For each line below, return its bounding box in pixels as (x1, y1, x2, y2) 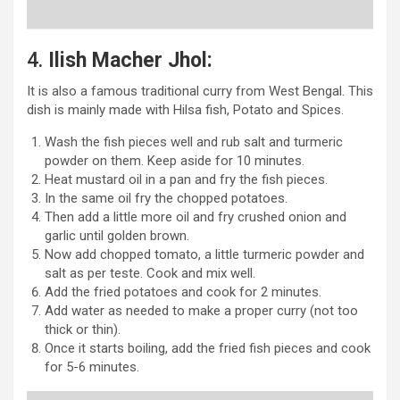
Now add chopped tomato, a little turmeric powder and (45, 246, 364, 262)
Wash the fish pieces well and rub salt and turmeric (45, 133, 343, 150)
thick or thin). (45, 321, 121, 337)
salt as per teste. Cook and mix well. (45, 264, 255, 281)
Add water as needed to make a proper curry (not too (45, 302, 358, 319)
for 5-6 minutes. (45, 358, 139, 375)
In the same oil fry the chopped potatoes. (45, 189, 287, 206)
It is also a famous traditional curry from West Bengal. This (27, 82, 373, 99)
